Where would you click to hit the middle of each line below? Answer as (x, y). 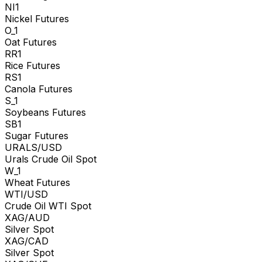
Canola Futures (39, 89)
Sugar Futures (37, 135)
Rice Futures (32, 65)
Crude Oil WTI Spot (48, 206)
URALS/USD (33, 147)
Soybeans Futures (45, 112)
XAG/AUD (27, 217)
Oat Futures (31, 42)
